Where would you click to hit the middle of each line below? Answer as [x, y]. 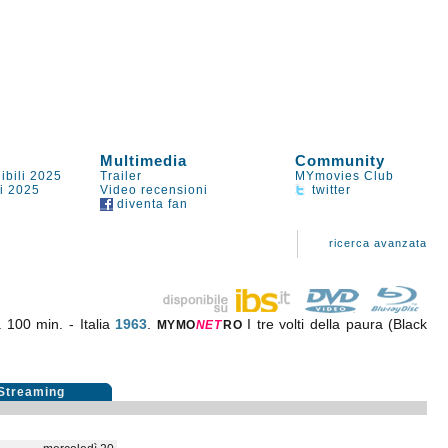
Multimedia [144, 160]
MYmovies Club [345, 176]
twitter [330, 190]
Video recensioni [154, 190]
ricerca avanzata [378, 243]
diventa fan [151, 204]
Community [340, 160]
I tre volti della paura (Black [337, 324]
